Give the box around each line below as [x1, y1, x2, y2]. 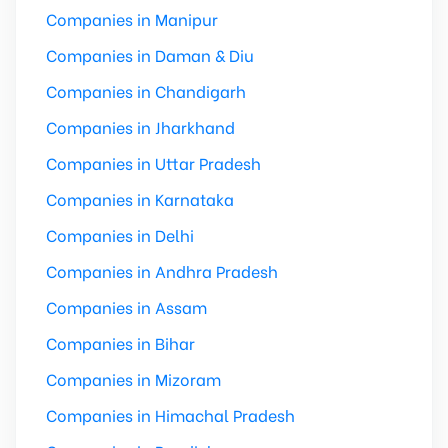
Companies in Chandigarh [46, 79, 246, 102]
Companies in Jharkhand [46, 115, 235, 138]
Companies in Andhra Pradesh [46, 259, 278, 282]
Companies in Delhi [46, 223, 194, 246]
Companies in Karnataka [46, 187, 234, 210]
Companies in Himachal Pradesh [46, 403, 295, 426]
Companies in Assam [46, 295, 207, 318]
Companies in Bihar [46, 331, 195, 354]
